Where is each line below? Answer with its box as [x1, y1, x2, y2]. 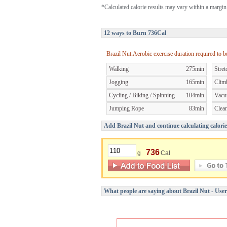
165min [186, 78, 204, 86]
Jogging [109, 78, 128, 86]
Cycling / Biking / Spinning [109, 91, 175, 99]
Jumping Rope [109, 104, 144, 112]
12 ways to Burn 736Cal [104, 29, 166, 36]
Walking [109, 65, 129, 72]
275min [186, 65, 204, 72]
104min [186, 91, 204, 99]
